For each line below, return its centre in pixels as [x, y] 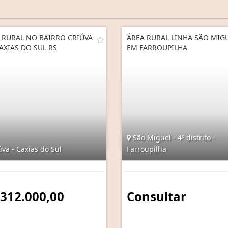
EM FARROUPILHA [157, 47]
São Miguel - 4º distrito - [173, 137]
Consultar [156, 196]
